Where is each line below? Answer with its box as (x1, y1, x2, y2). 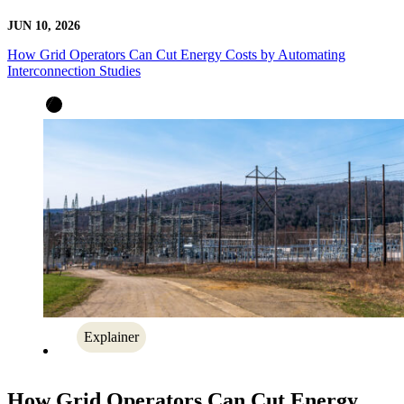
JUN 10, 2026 (7, 18, 80, 32)
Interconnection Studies (7, 62, 141, 78)
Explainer (84, 329, 139, 345)
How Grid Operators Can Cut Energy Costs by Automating (7, 46, 345, 62)
